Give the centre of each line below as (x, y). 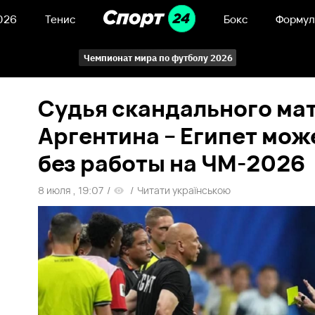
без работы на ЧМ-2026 (172, 163)
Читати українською (184, 190)
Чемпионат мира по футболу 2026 (158, 58)
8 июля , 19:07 (71, 190)
